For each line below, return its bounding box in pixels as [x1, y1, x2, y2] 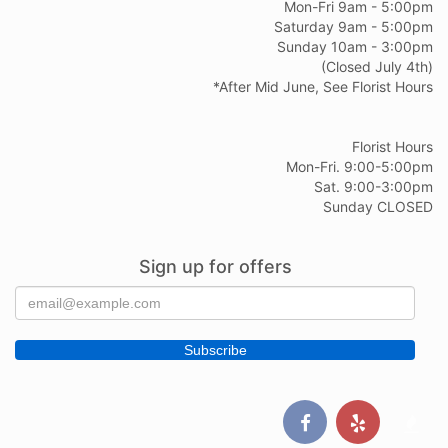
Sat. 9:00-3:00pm [314, 178, 433, 196]
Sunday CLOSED [323, 198, 433, 216]
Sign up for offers [138, 256, 292, 278]
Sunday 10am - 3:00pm [277, 38, 433, 56]
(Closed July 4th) [321, 58, 433, 76]
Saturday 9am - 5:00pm [274, 18, 433, 36]
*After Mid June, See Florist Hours [213, 78, 433, 96]
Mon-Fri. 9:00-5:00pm [286, 158, 433, 176]
